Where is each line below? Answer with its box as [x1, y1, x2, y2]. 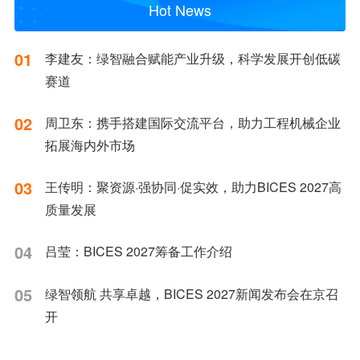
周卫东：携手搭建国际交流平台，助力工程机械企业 [44, 113, 341, 133]
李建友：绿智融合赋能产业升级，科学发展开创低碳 [44, 49, 341, 68]
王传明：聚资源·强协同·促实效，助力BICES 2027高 [44, 178, 342, 197]
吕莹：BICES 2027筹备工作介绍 [44, 242, 232, 261]
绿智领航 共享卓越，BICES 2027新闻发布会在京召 [44, 284, 338, 304]
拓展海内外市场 [44, 136, 135, 155]
